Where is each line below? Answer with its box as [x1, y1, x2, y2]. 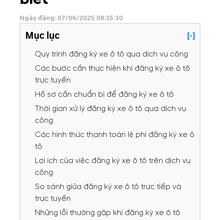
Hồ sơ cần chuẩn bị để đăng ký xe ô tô [35, 89, 174, 99]
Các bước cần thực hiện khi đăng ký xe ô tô [35, 63, 190, 73]
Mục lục [25, 30, 60, 42]
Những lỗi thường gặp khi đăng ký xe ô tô [35, 208, 180, 218]
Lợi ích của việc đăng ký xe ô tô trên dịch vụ [35, 156, 191, 165]
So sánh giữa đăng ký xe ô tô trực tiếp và [35, 182, 181, 192]
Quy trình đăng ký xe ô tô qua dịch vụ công [35, 49, 188, 59]
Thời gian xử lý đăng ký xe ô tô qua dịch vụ [35, 104, 186, 113]
